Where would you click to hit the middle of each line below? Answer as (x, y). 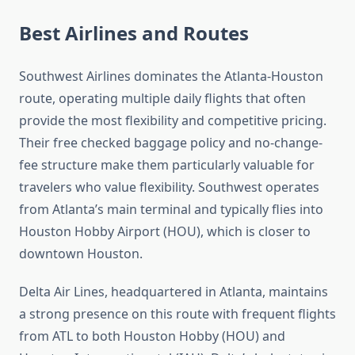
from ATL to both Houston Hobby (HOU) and (152, 336)
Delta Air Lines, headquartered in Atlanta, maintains (174, 292)
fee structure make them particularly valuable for (167, 165)
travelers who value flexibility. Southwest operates (169, 187)
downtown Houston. (81, 254)
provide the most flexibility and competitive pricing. (173, 121)
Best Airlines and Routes (134, 33)
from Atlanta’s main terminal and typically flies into (171, 210)
